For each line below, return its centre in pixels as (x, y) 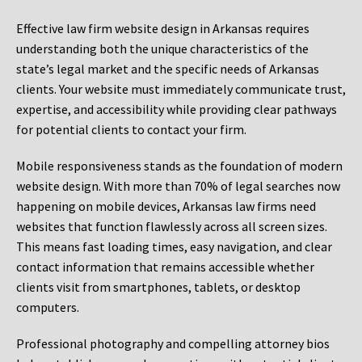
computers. (48, 307)
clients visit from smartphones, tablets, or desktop (158, 287)
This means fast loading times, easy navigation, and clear (174, 247)
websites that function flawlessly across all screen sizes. (172, 227)
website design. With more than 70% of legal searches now (178, 186)
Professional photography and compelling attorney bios (173, 344)
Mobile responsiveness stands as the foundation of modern (179, 166)
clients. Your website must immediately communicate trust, (181, 89)
